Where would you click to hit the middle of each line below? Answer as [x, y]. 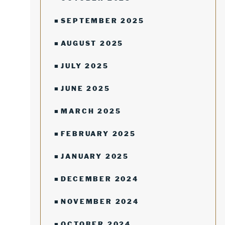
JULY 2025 [85, 66]
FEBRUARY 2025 [98, 134]
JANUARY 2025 [95, 156]
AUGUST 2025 [92, 43]
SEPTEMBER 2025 [103, 21]
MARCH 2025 [91, 111]
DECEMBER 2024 [100, 179]
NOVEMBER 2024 [100, 201]
